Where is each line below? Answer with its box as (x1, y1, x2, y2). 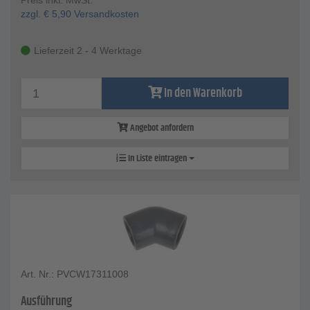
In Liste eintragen (125, 151, 189, 167)
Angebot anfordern (127, 120, 194, 136)
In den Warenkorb (163, 84, 242, 104)
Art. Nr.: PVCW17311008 (21, 268, 129, 280)
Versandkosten (71, 8, 139, 20)
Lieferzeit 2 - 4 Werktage (34, 45, 142, 57)
